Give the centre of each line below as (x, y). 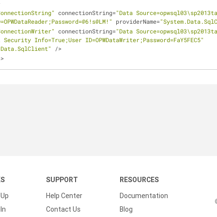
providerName (134, 21)
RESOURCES (139, 180)
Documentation (144, 196)
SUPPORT (62, 180)
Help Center (64, 196)
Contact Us (63, 209)
